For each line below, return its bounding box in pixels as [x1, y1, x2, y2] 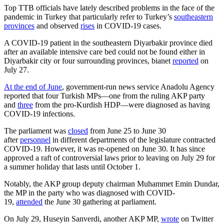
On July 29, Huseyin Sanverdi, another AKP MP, [4, 214, 161, 223]
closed [68, 126, 88, 135]
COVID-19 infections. [4, 109, 75, 118]
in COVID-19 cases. [94, 21, 161, 30]
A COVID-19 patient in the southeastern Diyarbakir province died [4, 38, 212, 47]
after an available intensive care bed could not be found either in [4, 47, 205, 56]
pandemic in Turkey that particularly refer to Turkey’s [4, 12, 174, 21]
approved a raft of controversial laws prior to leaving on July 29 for [4, 153, 215, 162]
